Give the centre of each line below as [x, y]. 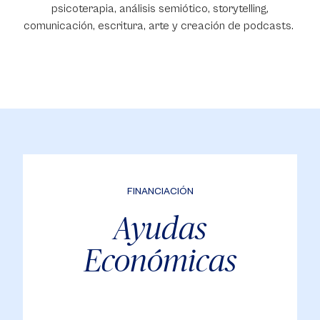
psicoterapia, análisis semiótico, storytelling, [160, 9]
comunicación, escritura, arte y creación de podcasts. [160, 26]
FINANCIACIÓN [160, 191]
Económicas [160, 260]
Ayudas [160, 227]
